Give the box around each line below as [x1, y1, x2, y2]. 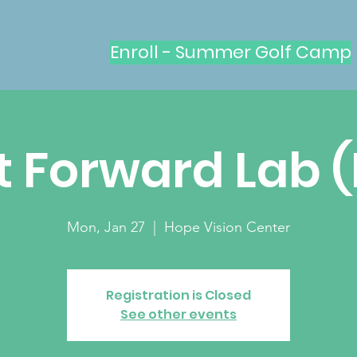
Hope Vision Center [164, 218, 290, 236]
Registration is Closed [106, 286, 251, 304]
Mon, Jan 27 [67, 218, 145, 236]
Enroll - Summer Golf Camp [110, 40, 351, 65]
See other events [120, 305, 237, 324]
